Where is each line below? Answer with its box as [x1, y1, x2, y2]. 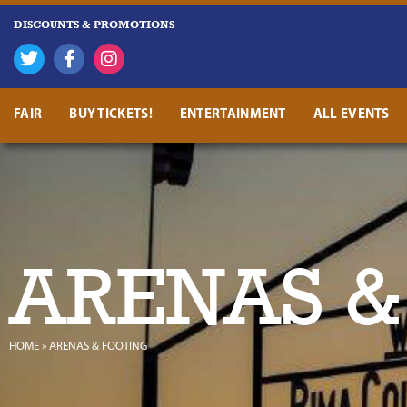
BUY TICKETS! [69, 108, 153, 122]
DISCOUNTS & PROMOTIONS [14, 18, 174, 31]
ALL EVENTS [313, 108, 390, 122]
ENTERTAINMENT [179, 108, 286, 122]
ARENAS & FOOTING [49, 341, 147, 352]
